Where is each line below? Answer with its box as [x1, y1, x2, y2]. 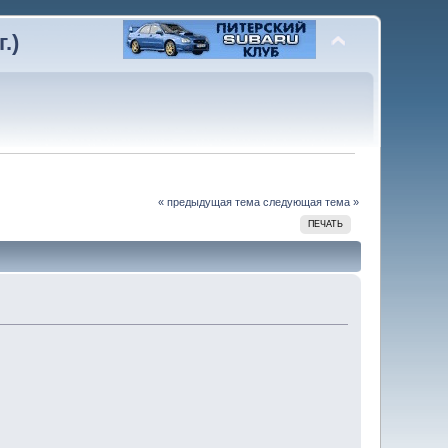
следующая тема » [262, 196, 359, 209]
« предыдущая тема [157, 196, 260, 209]
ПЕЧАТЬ [308, 219, 344, 230]
